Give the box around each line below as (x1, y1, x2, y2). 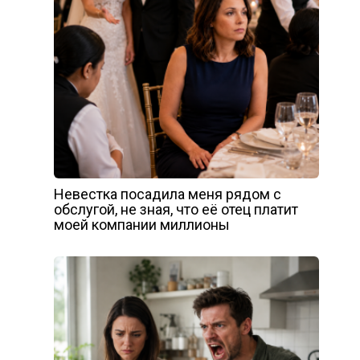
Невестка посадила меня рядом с (53, 186, 281, 203)
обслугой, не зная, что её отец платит (53, 201, 298, 219)
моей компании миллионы (53, 216, 230, 234)
